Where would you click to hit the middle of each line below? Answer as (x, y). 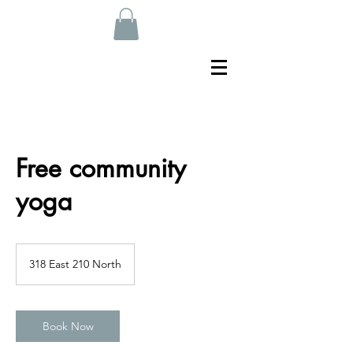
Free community (101, 168)
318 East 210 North (75, 264)
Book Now (68, 326)
